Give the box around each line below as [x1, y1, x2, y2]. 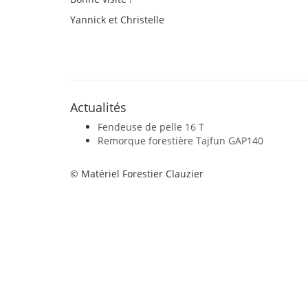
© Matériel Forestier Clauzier [70, 167, 203, 180]
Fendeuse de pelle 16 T [98, 120, 204, 133]
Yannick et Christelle [70, 13, 164, 26]
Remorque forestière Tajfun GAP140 [98, 134, 263, 147]
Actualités [70, 99, 126, 115]
